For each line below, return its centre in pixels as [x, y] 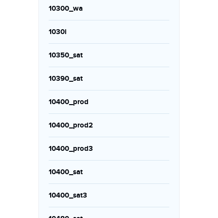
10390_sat [66, 79]
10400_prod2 [71, 125]
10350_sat [66, 55]
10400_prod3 [71, 149]
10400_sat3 [68, 195]
